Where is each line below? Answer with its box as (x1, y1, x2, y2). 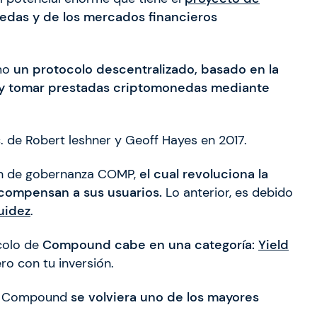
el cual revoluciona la (136, 166, 268, 183)
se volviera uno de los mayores (71, 289, 259, 306)
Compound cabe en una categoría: (42, 237, 255, 253)
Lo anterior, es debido (162, 185, 293, 201)
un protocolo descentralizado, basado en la (13, 62, 279, 78)
